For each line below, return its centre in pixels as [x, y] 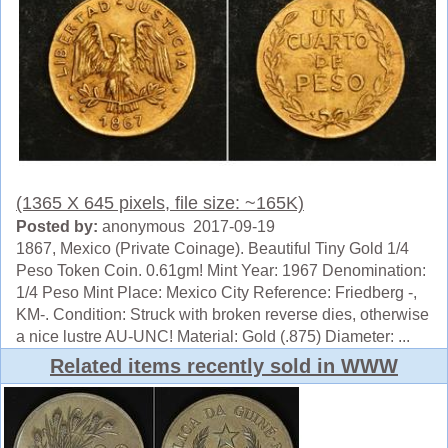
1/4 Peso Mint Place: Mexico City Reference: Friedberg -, [216, 292]
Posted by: [57, 226]
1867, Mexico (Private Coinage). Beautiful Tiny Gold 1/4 [212, 248]
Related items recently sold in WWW [224, 366]
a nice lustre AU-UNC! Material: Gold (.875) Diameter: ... [213, 336]
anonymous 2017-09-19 [186, 226]
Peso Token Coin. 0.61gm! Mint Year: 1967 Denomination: [221, 270]
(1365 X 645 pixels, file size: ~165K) [160, 203]
